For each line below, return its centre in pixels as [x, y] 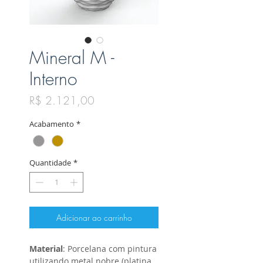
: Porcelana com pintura [110, 249]
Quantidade [50, 162]
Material [46, 249]
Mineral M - [72, 58]
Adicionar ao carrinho [94, 218]
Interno [53, 79]
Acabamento [52, 124]
